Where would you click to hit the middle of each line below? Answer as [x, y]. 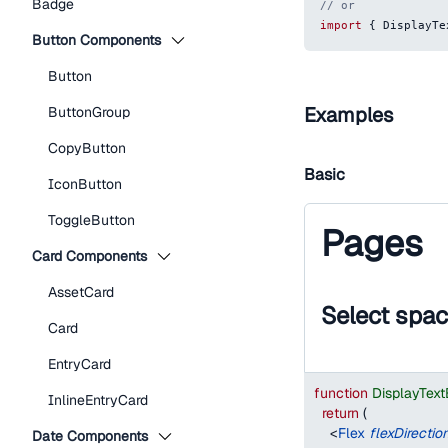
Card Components [89, 256]
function [341, 393]
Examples [348, 115]
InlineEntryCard [98, 400]
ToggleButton [91, 220]
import [341, 25]
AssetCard [81, 292]
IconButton [85, 184]
